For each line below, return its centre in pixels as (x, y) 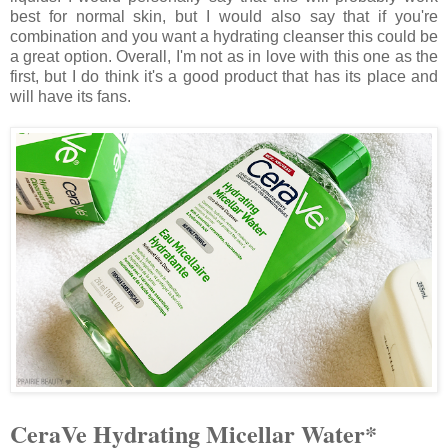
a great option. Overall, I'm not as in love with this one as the (224, 56)
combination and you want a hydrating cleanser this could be (224, 36)
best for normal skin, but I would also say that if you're (224, 16)
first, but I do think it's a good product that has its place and (224, 76)
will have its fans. (70, 96)
